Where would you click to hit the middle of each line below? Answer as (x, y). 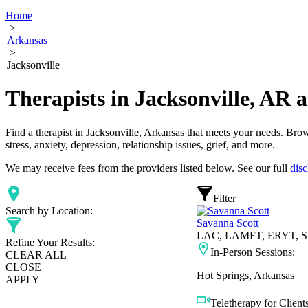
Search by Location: (49, 210)
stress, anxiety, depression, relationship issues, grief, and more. (140, 144)
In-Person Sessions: (253, 252)
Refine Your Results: (50, 242)
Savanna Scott (228, 223)
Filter (224, 198)
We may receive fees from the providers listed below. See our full (148, 168)
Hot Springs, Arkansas (245, 275)
